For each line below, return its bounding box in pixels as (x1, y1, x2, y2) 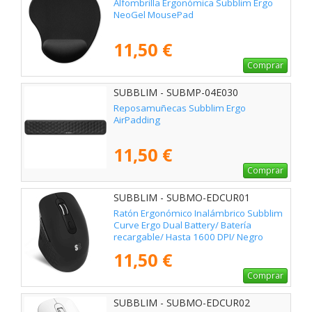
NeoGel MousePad (114, 8, 194, 22)
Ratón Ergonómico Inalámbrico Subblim (114, 207, 283, 220)
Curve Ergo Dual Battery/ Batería (114, 219, 251, 232)
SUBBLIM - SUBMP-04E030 (114, 85, 238, 99)
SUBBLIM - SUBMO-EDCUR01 (114, 190, 250, 204)
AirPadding (114, 114, 160, 127)
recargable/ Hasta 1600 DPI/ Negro (114, 231, 263, 244)
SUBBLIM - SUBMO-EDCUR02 (114, 295, 250, 309)
